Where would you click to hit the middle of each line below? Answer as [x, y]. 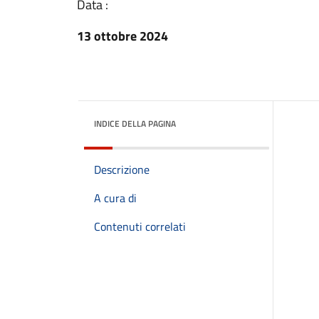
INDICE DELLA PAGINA [135, 124]
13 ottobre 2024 [122, 36]
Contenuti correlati [140, 226]
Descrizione [122, 169]
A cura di [115, 198]
